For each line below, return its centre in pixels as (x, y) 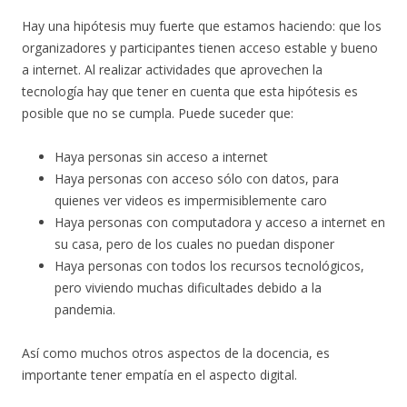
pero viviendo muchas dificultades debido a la (188, 288)
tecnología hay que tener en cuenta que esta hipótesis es (190, 92)
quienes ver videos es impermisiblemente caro (191, 201)
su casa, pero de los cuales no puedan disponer (194, 244)
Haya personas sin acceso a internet (161, 157)
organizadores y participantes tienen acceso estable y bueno (200, 48)
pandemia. (85, 310)
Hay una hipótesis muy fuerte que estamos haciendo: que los (202, 26)
